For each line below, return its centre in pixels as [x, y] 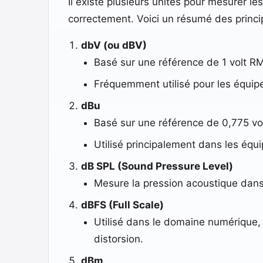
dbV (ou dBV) [114, 45]
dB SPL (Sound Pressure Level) [157, 166]
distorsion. [118, 239]
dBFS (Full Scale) [122, 205]
